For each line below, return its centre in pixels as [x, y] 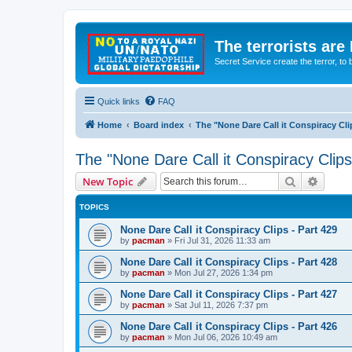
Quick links [119, 101]
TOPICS [94, 207]
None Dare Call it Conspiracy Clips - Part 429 [229, 229]
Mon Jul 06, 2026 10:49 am [226, 337]
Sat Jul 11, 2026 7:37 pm [221, 304]
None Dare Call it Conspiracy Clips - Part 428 [229, 262]
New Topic [108, 181]
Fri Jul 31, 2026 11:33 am [222, 240]
